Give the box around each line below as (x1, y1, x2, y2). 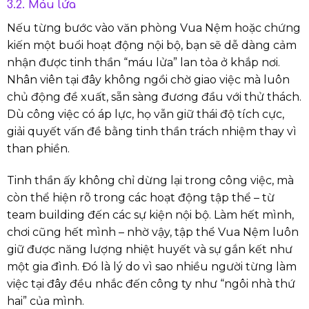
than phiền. (7, 142, 70, 156)
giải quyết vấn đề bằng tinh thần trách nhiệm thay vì (7, 125, 297, 139)
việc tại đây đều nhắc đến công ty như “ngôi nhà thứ (7, 277, 295, 291)
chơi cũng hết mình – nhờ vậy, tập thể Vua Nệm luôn (7, 226, 299, 239)
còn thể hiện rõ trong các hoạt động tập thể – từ (7, 191, 275, 205)
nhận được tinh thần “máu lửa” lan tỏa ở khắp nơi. (7, 56, 280, 70)
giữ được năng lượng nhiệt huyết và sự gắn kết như (7, 243, 292, 257)
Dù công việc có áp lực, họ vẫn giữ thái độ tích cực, (7, 108, 284, 121)
